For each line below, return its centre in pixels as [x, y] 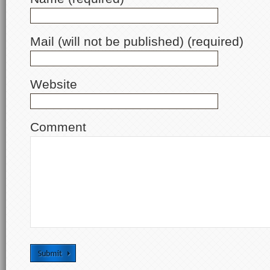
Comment [58, 127]
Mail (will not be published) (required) [137, 42]
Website [54, 84]
